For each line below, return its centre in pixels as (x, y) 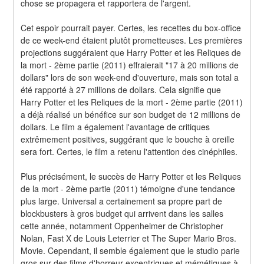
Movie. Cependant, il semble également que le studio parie (131, 250)
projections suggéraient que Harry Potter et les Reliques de (131, 52)
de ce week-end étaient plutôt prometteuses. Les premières (132, 40)
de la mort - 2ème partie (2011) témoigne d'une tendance (128, 188)
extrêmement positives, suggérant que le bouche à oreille (128, 139)
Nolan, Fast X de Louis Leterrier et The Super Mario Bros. (129, 238)
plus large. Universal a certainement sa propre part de (122, 201)
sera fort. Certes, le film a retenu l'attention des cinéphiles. (129, 151)
